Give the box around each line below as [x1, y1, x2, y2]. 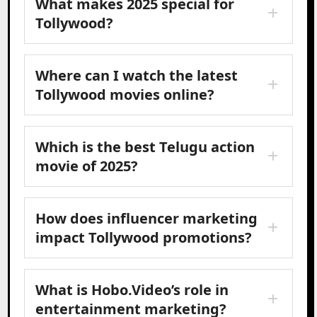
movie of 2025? [35, 156, 139, 175]
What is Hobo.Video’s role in [35, 279, 229, 299]
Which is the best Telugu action [35, 137, 255, 156]
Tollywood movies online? [35, 84, 215, 104]
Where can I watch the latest [35, 65, 238, 85]
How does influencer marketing [35, 208, 258, 228]
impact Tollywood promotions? [35, 227, 253, 247]
